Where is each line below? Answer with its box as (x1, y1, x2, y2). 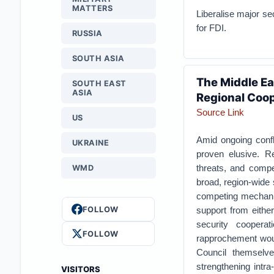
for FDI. (196, 23, 226, 33)
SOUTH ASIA (72, 54, 125, 63)
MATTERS (72, 4, 113, 13)
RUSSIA (72, 29, 103, 38)
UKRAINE (72, 138, 109, 147)
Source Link (196, 107, 244, 117)
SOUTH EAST (72, 79, 127, 88)
